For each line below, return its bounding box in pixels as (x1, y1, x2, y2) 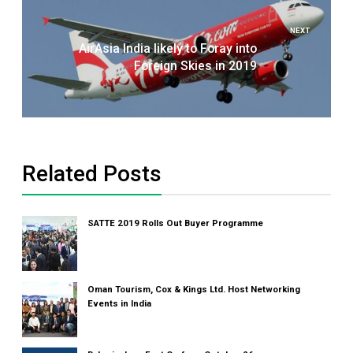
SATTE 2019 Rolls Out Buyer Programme (87, 217, 264, 229)
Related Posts (22, 160, 162, 187)
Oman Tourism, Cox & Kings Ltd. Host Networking (87, 283, 301, 295)
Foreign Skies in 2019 (133, 58, 257, 74)
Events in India (87, 297, 152, 309)
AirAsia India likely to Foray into (78, 41, 257, 57)
